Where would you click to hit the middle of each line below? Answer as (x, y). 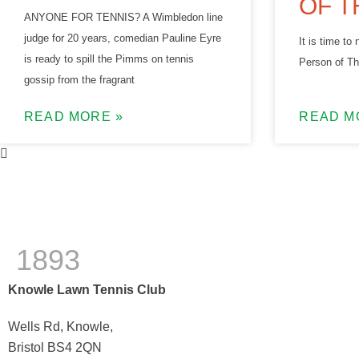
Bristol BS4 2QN (55, 347)
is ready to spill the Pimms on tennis (109, 58)
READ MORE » (74, 116)
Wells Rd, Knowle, (61, 326)
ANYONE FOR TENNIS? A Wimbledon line (123, 17)
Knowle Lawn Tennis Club (87, 289)
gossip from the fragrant (79, 79)
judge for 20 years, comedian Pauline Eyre (123, 38)
